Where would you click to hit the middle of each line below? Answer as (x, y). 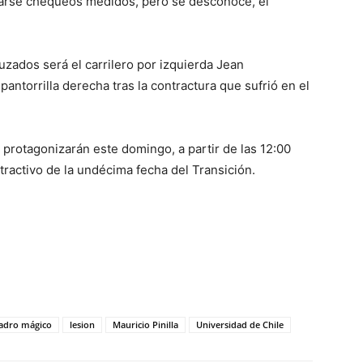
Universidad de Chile (240, 325)
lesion (82, 325)
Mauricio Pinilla (145, 325)
